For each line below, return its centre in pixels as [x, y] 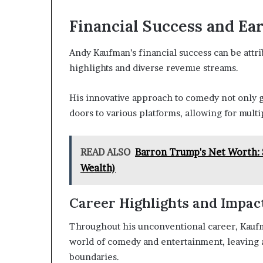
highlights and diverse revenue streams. [154, 68]
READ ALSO [105, 152]
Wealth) [98, 168]
